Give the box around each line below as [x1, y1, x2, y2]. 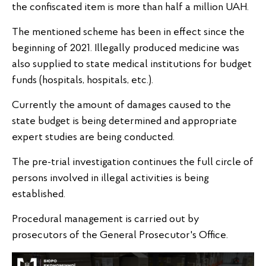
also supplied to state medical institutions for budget [12, 59, 252, 71]
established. [12, 189, 65, 201]
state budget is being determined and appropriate [12, 116, 237, 128]
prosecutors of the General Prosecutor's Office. [12, 230, 228, 242]
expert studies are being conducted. [12, 132, 175, 144]
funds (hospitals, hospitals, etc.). [12, 75, 153, 87]
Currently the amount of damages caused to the [12, 100, 231, 112]
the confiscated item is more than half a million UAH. [12, 2, 249, 14]
